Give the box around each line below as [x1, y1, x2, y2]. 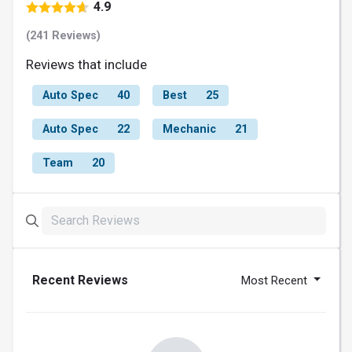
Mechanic [163, 122, 216, 136]
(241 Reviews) [26, 28, 101, 42]
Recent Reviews [32, 272, 128, 288]
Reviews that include [26, 56, 147, 72]
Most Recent [241, 273, 311, 288]
